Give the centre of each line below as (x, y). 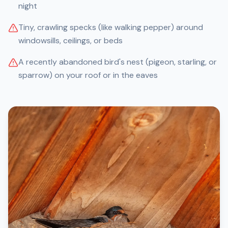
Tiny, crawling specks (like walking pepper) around (111, 27)
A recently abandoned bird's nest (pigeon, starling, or (118, 62)
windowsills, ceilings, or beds (70, 40)
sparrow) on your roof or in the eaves (88, 75)
